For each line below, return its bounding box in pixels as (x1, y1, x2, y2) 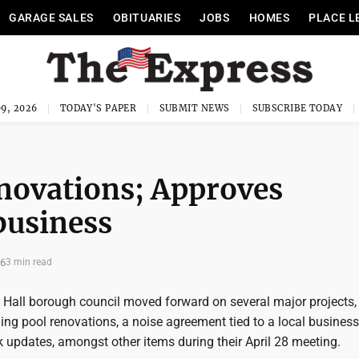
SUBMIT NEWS (159, 103, 230, 114)
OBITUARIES (112, 11, 181, 24)
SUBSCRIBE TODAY (252, 103, 343, 114)
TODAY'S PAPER (59, 103, 137, 114)
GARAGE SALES (8, 11, 94, 24)
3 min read (6, 256, 52, 268)
